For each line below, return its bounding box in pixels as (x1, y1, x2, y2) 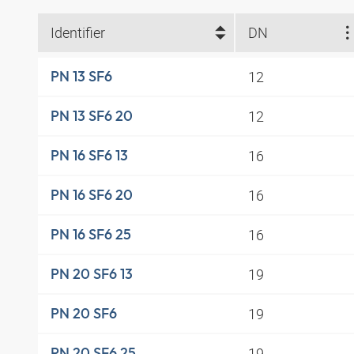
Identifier (51, 23, 105, 43)
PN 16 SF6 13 (51, 146, 128, 165)
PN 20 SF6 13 (51, 265, 133, 284)
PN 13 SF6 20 (51, 107, 133, 126)
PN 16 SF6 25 (51, 225, 131, 244)
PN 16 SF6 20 (51, 186, 133, 205)
